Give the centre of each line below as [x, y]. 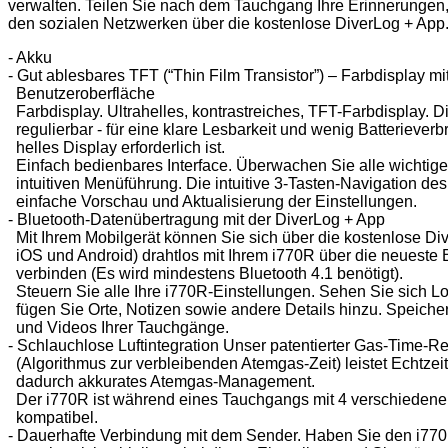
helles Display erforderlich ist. [116, 147]
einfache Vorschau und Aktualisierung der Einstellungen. [212, 201]
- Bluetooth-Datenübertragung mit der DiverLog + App [196, 219]
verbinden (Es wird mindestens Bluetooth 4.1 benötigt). [205, 273]
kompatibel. [53, 417]
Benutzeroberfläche [81, 93]
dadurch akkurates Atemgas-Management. [161, 381]
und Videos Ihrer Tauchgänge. [118, 327]
